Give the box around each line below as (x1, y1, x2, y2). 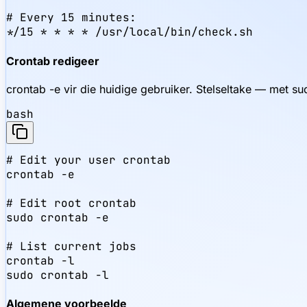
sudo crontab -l (6, 267, 109, 282)
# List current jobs (6, 238, 136, 254)
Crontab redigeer (6, 53, 99, 68)
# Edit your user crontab (6, 152, 171, 167)
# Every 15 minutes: (6, 10, 136, 25)
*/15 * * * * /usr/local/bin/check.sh (6, 25, 253, 40)
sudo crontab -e (6, 210, 109, 225)
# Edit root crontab (6, 195, 136, 210)
